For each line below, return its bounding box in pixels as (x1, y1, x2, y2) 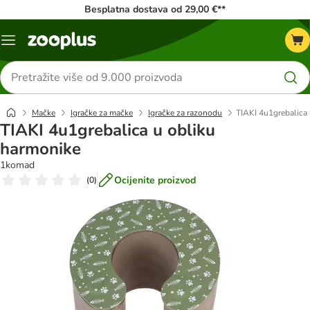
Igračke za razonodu (148, 107, 222, 118)
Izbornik (8, 38, 42, 52)
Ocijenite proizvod (114, 173, 196, 187)
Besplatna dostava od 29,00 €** (84, 3, 226, 16)
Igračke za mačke (71, 107, 133, 118)
